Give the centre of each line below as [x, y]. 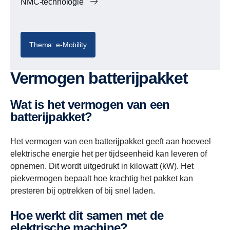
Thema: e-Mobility [58, 45]
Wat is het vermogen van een [16, 104]
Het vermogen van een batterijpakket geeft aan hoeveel [111, 141]
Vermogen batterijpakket [103, 78]
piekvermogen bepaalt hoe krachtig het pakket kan [102, 178]
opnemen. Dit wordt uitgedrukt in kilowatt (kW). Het [102, 166]
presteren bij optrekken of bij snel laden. [83, 191]
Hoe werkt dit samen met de [15, 215]
